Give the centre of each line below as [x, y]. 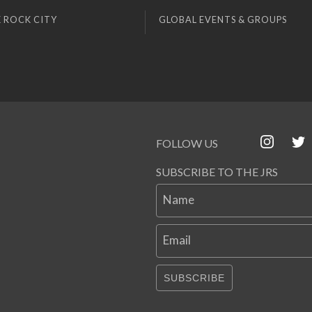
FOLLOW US [187, 143]
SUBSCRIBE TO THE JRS [217, 171]
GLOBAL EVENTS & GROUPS [223, 19]
